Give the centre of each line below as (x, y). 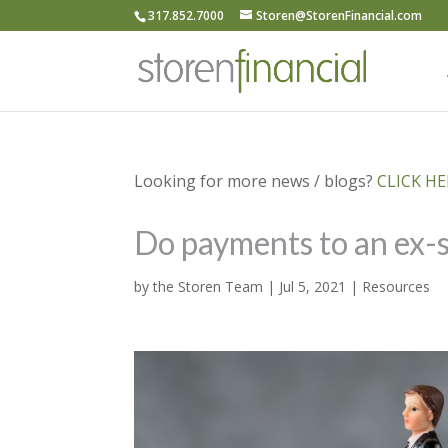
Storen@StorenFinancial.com (339, 15)
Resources (396, 286)
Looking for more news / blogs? (256, 181)
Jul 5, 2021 (313, 286)
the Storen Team (208, 286)
